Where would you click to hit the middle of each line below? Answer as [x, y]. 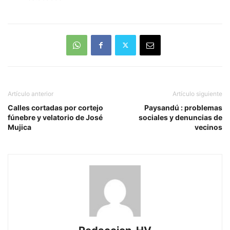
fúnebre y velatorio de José [55, 117]
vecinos [208, 127]
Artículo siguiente [197, 93]
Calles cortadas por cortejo [55, 107]
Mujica [20, 127]
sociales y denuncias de [180, 117]
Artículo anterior [31, 93]
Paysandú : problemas [183, 107]
